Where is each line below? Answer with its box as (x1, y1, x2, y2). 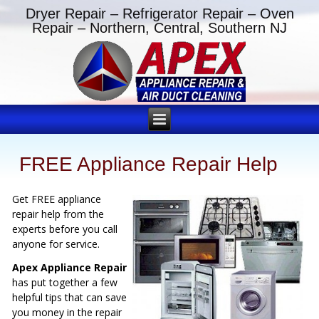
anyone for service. (12, 237, 100, 251)
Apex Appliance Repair (12, 261, 127, 275)
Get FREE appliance (12, 192, 102, 206)
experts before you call (12, 222, 118, 236)
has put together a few (12, 276, 118, 290)
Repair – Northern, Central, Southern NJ (32, 19, 287, 36)
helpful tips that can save (12, 291, 127, 305)
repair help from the (12, 207, 105, 221)
